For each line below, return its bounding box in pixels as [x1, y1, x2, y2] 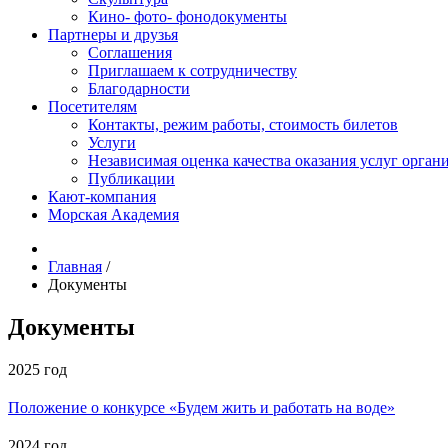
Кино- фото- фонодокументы [88, 8, 287, 25]
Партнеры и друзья [48, 26, 178, 43]
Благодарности [88, 80, 190, 97]
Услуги [88, 134, 136, 151]
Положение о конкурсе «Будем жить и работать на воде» [8, 398, 395, 416]
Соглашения [88, 44, 172, 61]
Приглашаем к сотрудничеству [88, 62, 297, 79]
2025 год [8, 360, 67, 378]
